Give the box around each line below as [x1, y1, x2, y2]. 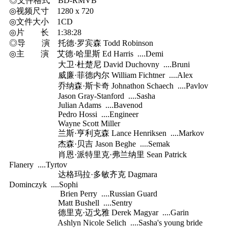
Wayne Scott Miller [9, 119, 120, 128]
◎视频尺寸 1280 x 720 [9, 6, 94, 15]
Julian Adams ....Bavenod [9, 100, 142, 109]
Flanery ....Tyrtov [9, 160, 67, 169]
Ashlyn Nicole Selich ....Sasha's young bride [9, 218, 203, 227]
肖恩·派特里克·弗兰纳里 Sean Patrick [9, 150, 187, 159]
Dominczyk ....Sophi [9, 180, 78, 189]
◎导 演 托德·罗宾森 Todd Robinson [9, 38, 153, 47]
